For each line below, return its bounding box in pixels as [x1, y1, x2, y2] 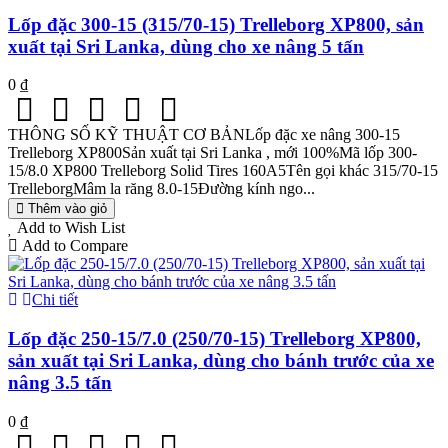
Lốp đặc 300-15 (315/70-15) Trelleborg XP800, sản [8, 13, 424, 35]
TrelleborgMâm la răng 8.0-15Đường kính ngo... [8, 180, 315, 198]
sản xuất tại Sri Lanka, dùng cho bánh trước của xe [8, 350, 434, 372]
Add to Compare [22, 237, 128, 255]
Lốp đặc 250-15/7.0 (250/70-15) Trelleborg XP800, [8, 328, 421, 350]
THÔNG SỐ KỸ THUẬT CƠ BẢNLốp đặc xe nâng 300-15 [8, 126, 400, 144]
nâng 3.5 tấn [8, 372, 112, 394]
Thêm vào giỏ [28, 201, 107, 217]
